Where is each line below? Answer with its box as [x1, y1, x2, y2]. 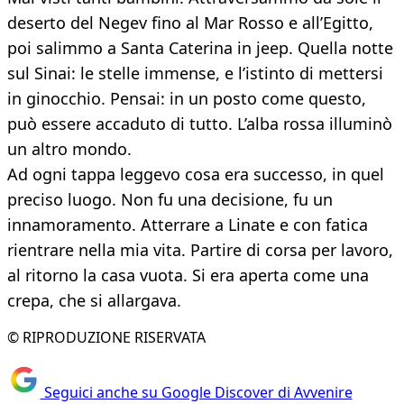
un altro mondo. [7, 138, 132, 161]
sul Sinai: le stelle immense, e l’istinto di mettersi [7, 62, 383, 85]
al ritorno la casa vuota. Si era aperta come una [7, 264, 369, 287]
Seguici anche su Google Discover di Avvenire [40, 381, 353, 402]
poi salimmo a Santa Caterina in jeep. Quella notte [7, 37, 393, 60]
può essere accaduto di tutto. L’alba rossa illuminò [7, 113, 392, 135]
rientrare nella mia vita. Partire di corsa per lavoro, [7, 239, 393, 262]
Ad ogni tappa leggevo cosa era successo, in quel [7, 163, 384, 186]
